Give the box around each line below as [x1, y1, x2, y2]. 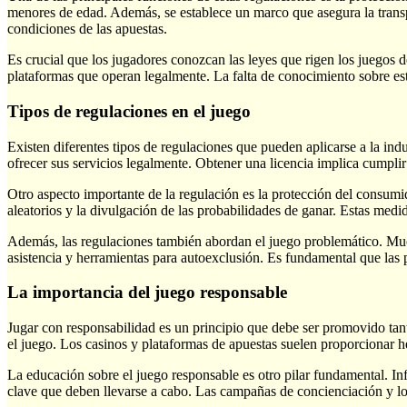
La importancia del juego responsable [7, 283, 287, 303]
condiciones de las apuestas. [7, 21, 167, 37]
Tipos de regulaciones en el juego [7, 101, 251, 121]
